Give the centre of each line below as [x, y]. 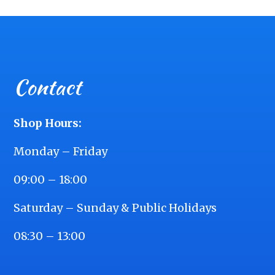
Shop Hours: [48, 123]
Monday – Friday [61, 152]
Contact [48, 87]
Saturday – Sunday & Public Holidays [115, 208]
